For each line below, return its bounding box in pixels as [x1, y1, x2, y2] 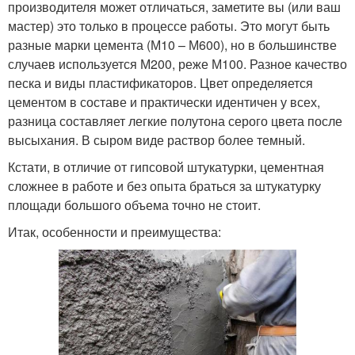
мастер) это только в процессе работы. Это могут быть [8, 16, 330, 35]
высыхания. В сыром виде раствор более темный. [8, 130, 305, 149]
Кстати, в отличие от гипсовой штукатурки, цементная [8, 157, 324, 176]
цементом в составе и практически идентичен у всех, [8, 92, 320, 111]
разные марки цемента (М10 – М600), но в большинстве [8, 35, 337, 54]
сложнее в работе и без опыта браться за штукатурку [8, 176, 321, 195]
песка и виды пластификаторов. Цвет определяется [8, 73, 313, 92]
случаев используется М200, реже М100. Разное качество [8, 54, 347, 73]
